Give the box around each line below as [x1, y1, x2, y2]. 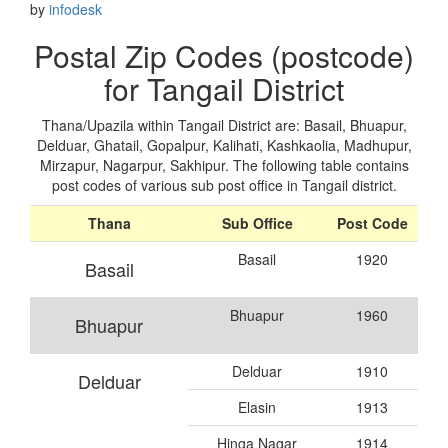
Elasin [238, 396, 276, 417]
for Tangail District [104, 66, 344, 110]
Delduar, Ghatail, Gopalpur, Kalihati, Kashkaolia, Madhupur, [36, 134, 412, 155]
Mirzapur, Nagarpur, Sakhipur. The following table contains [39, 154, 409, 175]
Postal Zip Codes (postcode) [34, 33, 414, 77]
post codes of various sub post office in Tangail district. [51, 174, 397, 195]
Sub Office [221, 212, 293, 233]
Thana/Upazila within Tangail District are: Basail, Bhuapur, [41, 114, 407, 135]
